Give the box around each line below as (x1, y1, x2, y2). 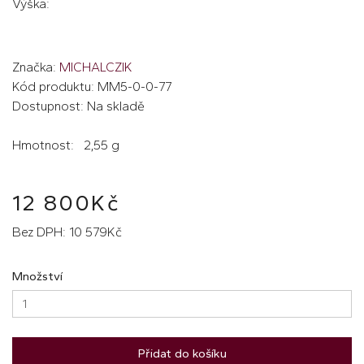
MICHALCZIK (59, 58, 132, 75)
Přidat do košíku (137, 345, 227, 361)
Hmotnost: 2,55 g (12, 136, 119, 153)
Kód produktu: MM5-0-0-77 (12, 78, 171, 94)
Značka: (12, 58, 59, 75)
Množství (12, 268, 63, 284)
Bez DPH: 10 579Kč (12, 223, 122, 240)
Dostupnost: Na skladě (12, 97, 145, 114)
